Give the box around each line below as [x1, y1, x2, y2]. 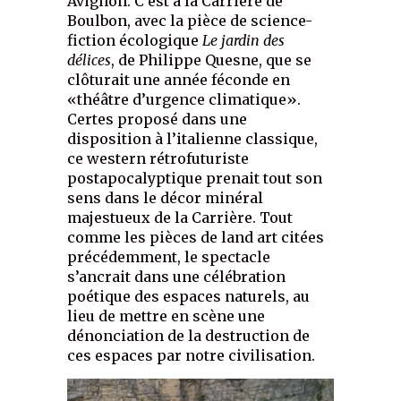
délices [67, 51, 112, 70]
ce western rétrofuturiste [67, 149, 250, 168]
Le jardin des [202, 31, 286, 50]
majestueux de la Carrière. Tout [67, 209, 294, 227]
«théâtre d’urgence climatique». [67, 90, 302, 109]
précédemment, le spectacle [67, 248, 271, 267]
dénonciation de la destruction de [67, 327, 311, 346]
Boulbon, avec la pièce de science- [67, 12, 313, 30]
